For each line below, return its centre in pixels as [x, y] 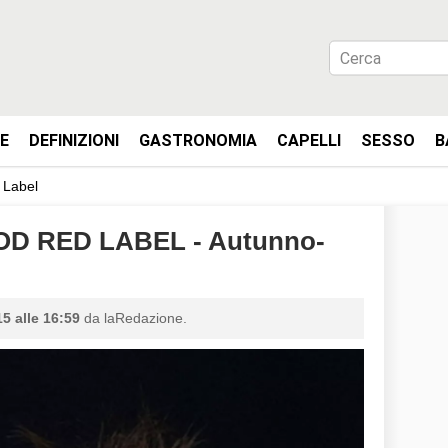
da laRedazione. [133, 318]
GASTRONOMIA [198, 140]
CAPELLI [309, 140]
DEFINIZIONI [74, 140]
